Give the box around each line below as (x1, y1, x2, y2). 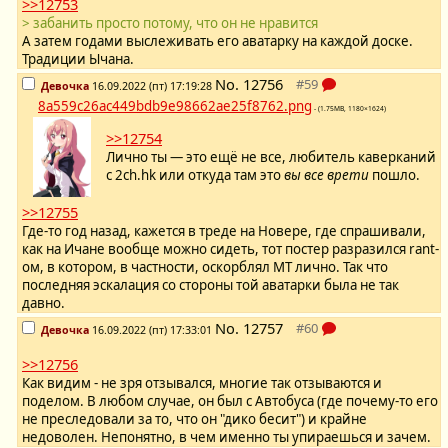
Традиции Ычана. (22, 50, 134, 69)
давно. (22, 294, 65, 313)
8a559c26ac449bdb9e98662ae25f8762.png (38, 97, 312, 116)
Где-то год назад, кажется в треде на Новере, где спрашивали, (22, 222, 426, 241)
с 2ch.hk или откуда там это (106, 166, 284, 185)
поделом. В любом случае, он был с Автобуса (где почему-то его (22, 392, 438, 411)
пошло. (369, 166, 420, 185)
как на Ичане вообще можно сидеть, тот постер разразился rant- (22, 240, 439, 259)
